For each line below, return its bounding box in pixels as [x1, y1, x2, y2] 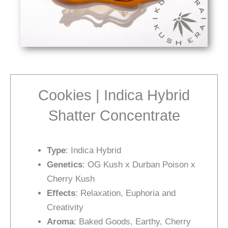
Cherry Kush [47, 174, 95, 184]
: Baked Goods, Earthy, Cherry [74, 216, 191, 226]
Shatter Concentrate [48, 107, 180, 124]
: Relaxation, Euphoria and [75, 188, 176, 198]
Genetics [47, 159, 82, 169]
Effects [47, 188, 75, 198]
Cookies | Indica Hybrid [38, 87, 190, 104]
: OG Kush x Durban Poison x [82, 159, 195, 169]
